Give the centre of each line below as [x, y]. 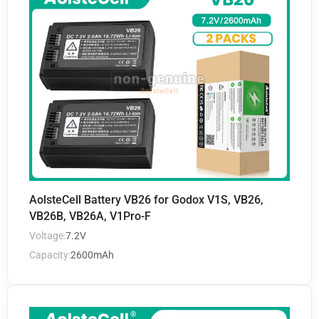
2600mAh [92, 255]
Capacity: [50, 255]
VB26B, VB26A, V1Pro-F [90, 216]
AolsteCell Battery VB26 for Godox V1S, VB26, [146, 200]
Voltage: [47, 236]
